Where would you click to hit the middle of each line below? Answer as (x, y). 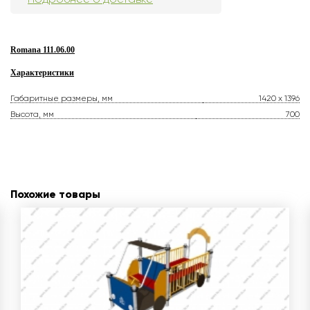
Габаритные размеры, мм (62, 99)
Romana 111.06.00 (43, 50)
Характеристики (42, 73)
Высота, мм (32, 115)
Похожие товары (55, 194)
